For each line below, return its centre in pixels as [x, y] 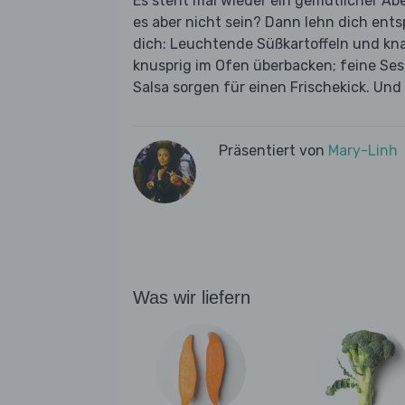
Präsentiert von [273, 151]
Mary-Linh [363, 151]
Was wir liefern [192, 298]
